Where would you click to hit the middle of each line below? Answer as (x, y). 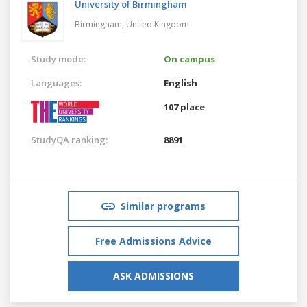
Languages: (56, 83)
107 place (184, 107)
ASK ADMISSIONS (153, 275)
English (181, 83)
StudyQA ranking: (69, 139)
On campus (189, 59)
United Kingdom (158, 24)
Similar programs (163, 206)
